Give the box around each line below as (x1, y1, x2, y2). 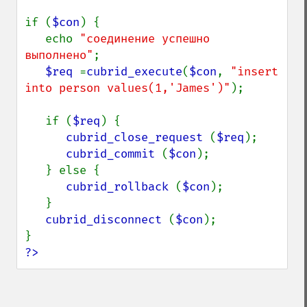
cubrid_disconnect (45, 212, 169, 227)
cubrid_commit (66, 147, 162, 161)
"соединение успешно (79, 32, 210, 46)
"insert (230, 64, 278, 79)
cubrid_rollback (66, 180, 175, 194)
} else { (25, 163, 45, 177)
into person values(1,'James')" (25, 81, 230, 95)
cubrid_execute (86, 64, 182, 79)
